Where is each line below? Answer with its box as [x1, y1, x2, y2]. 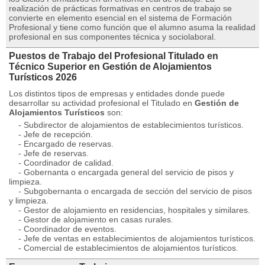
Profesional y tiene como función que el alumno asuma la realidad [9, 22, 256, 32]
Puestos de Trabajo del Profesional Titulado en [9, 51, 218, 61]
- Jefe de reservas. [9, 148, 89, 158]
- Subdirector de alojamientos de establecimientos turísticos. [9, 120, 244, 130]
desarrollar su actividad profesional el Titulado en [9, 98, 195, 108]
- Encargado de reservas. [9, 139, 114, 148]
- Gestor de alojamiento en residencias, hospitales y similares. [9, 205, 250, 215]
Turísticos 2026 [9, 72, 77, 82]
